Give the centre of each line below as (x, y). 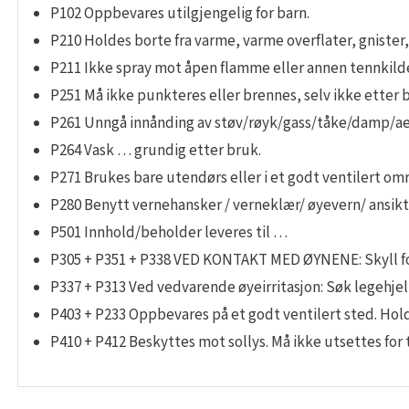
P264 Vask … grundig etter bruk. (156, 151)
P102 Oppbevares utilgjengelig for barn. (180, 14)
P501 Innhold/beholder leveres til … (169, 233)
